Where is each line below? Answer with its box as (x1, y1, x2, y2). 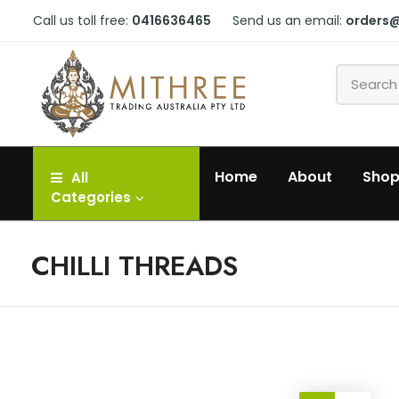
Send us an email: (232, 12, 346, 29)
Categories (51, 188, 131, 208)
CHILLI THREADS (31, 247, 238, 286)
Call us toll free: (33, 12, 132, 29)
